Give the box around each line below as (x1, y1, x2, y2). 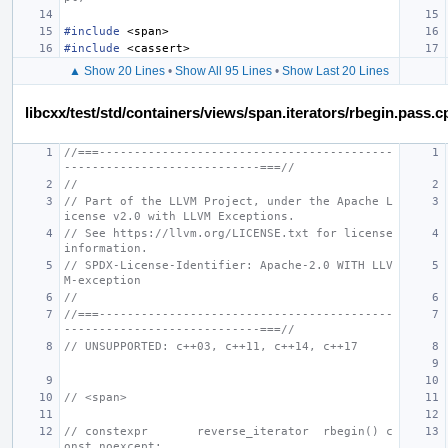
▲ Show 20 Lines (69, 63, 165, 78)
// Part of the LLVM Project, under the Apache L (64, 194, 393, 208)
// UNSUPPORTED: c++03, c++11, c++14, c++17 (64, 339, 358, 353)
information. (64, 241, 148, 255)
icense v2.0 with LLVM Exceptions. (64, 209, 295, 223)
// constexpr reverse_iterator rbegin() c (64, 424, 393, 438)
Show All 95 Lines (175, 63, 272, 78)
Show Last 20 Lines (282, 63, 389, 78)
